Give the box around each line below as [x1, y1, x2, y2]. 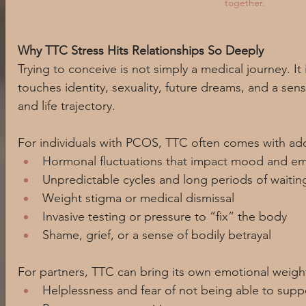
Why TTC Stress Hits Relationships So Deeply [18, 43, 264, 59]
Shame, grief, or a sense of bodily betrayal [42, 227, 271, 243]
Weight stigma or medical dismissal [42, 191, 234, 206]
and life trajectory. [18, 98, 115, 114]
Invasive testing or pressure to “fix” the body [42, 209, 287, 225]
